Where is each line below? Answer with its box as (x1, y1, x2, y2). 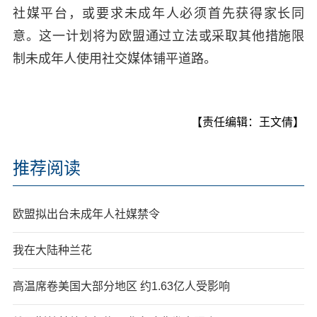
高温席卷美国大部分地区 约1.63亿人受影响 (12, 279, 230, 292)
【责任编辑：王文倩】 (191, 115, 305, 128)
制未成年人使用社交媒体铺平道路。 (12, 51, 217, 66)
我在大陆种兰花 (12, 243, 92, 256)
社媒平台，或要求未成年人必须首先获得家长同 (12, 6, 305, 21)
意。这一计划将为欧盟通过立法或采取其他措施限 (12, 28, 305, 43)
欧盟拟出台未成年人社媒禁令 (12, 207, 160, 220)
